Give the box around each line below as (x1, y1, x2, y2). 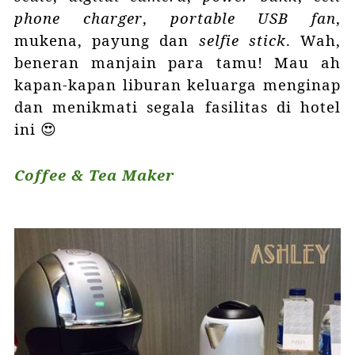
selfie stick (198, 30, 286, 51)
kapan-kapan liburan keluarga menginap (13, 74, 342, 95)
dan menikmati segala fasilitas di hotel (13, 97, 342, 117)
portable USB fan (170, 8, 337, 29)
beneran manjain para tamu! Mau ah (13, 52, 342, 73)
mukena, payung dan (13, 30, 199, 51)
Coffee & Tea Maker (13, 165, 174, 185)
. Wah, (285, 30, 342, 51)
